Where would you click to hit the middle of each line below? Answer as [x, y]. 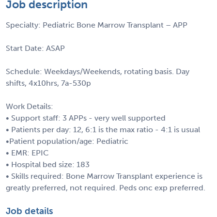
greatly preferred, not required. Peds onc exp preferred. [106, 187]
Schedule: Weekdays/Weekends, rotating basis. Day [98, 71]
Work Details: [30, 106]
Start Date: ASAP [35, 48]
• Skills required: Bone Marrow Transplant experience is [104, 176]
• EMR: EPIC [27, 153]
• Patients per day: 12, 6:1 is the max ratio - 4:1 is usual [103, 129]
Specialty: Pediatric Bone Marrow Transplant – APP [97, 25]
